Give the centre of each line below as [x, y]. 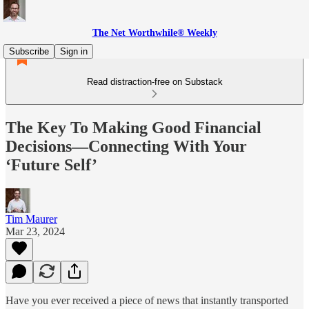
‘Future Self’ [51, 165]
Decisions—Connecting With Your [126, 146]
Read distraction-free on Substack [154, 82]
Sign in [74, 51]
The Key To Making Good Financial [133, 127]
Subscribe [29, 51]
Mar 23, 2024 [35, 231]
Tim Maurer [31, 219]
